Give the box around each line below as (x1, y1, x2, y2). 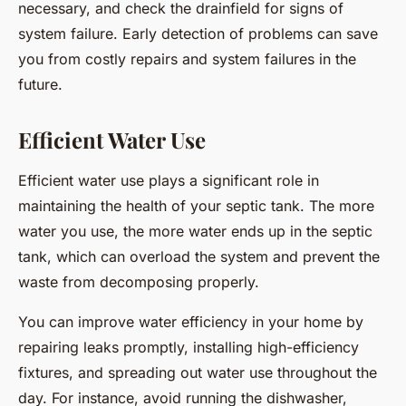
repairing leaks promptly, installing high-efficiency (18, 337, 359, 356)
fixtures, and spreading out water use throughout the (18, 362, 377, 382)
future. (18, 74, 63, 93)
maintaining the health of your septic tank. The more (18, 196, 374, 215)
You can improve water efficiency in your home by (18, 312, 363, 331)
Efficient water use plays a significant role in (18, 170, 319, 189)
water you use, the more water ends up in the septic (18, 221, 372, 240)
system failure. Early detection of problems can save (18, 24, 378, 43)
